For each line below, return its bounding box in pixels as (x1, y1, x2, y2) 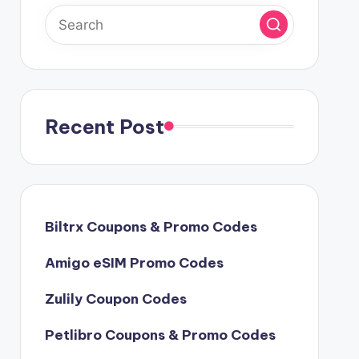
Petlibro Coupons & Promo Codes (44, 325, 276, 344)
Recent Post (44, 114, 164, 139)
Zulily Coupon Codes (44, 289, 187, 308)
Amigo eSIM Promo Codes (44, 253, 224, 272)
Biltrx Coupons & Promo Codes (44, 217, 257, 236)
